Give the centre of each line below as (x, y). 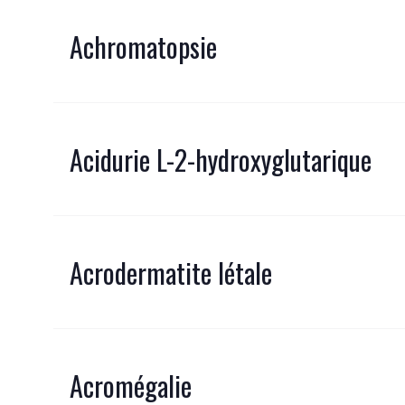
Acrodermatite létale (171, 272)
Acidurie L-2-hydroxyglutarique (221, 159)
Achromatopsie (143, 46)
